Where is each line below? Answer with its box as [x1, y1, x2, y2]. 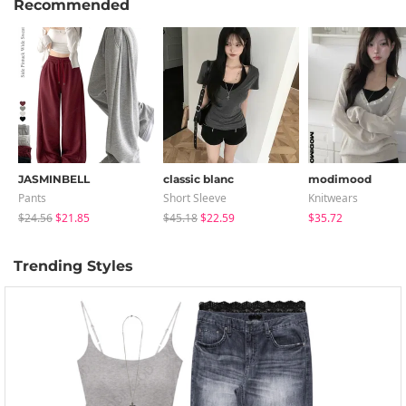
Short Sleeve [163, 189, 227, 206]
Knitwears [308, 189, 358, 206]
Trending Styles [14, 256, 133, 275]
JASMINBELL [18, 171, 90, 186]
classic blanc [163, 171, 234, 186]
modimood [308, 171, 372, 186]
